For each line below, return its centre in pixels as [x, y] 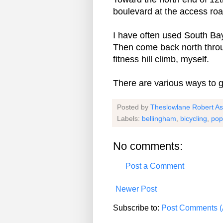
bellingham [159, 118]
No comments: [148, 146]
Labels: [129, 118]
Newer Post [136, 189]
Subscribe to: [137, 208]
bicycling [194, 118]
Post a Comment [155, 166]
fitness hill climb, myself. [161, 59]
